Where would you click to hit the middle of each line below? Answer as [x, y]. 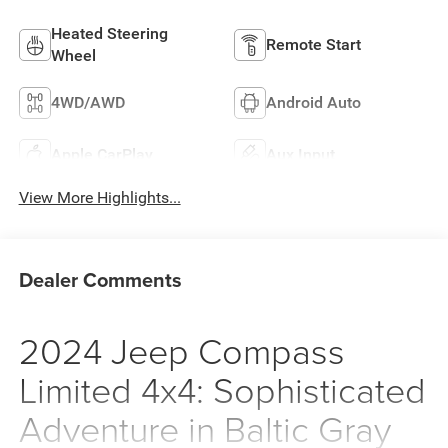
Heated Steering [109, 34]
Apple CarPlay [101, 155]
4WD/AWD [87, 103]
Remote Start [313, 45]
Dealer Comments [100, 279]
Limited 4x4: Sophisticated [222, 388]
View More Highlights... [99, 198]
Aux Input [300, 155]
